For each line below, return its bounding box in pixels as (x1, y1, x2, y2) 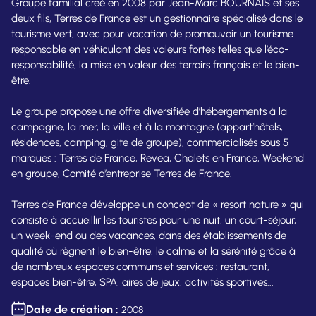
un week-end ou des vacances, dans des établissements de (11, 229, 286, 242)
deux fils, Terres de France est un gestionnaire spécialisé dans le (11, 12, 303, 25)
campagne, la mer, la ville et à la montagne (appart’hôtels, (11, 121, 283, 133)
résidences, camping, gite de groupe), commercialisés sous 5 (11, 136, 288, 149)
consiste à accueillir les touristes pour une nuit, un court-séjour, (11, 214, 296, 226)
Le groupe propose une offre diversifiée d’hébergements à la (11, 105, 287, 118)
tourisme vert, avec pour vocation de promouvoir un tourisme (11, 28, 293, 40)
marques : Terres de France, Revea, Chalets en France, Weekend (11, 152, 304, 164)
